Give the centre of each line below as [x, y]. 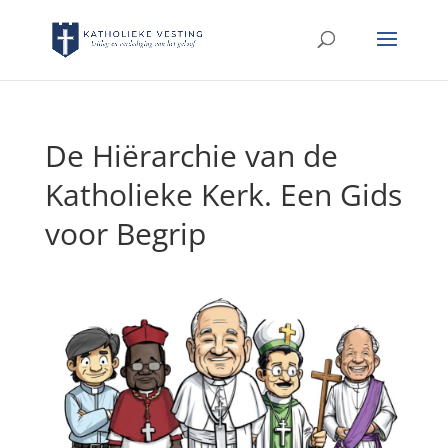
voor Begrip [125, 233]
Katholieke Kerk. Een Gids [223, 194]
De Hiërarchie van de [191, 155]
